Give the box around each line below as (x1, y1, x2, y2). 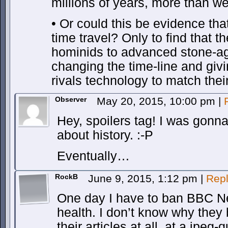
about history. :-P (57, 128, 153, 142)
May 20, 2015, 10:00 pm (97, 95, 218, 107)
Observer (55, 95, 87, 103)
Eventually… (57, 149, 130, 163)
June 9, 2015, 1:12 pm (88, 173, 201, 184)
